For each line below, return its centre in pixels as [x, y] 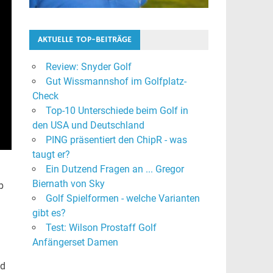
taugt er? [52, 154]
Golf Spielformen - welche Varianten [122, 198]
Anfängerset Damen [75, 242]
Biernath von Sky [68, 183]
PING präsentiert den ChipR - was [116, 140]
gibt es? [49, 213]
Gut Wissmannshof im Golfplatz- [116, 81]
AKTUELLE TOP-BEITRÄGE [84, 39]
